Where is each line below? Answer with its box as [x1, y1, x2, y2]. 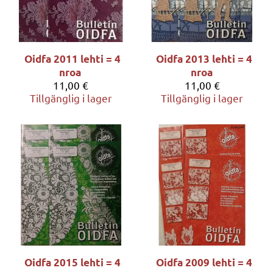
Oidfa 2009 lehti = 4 [155, 256, 252, 269]
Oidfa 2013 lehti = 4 [155, 52, 252, 66]
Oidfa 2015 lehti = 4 [24, 256, 121, 269]
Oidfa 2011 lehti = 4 [24, 52, 121, 66]
